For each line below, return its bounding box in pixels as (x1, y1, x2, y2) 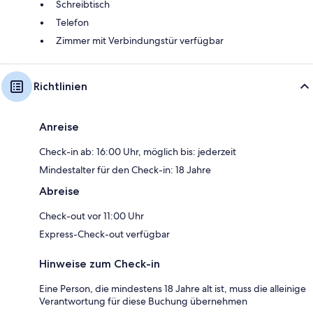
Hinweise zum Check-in (39, 257, 160, 271)
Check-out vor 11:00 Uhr (39, 210, 144, 223)
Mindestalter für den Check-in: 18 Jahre (39, 163, 211, 177)
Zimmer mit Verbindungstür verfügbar (56, 34, 224, 48)
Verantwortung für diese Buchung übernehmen (39, 295, 247, 308)
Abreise (39, 184, 80, 198)
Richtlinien (34, 80, 87, 94)
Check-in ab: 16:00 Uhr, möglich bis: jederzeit (39, 145, 236, 159)
